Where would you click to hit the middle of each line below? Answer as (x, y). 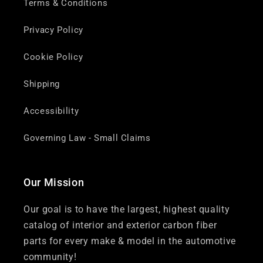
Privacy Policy (53, 30)
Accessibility (51, 111)
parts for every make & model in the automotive (130, 241)
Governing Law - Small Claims (87, 138)
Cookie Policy (53, 57)
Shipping (42, 84)
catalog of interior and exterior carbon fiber (120, 225)
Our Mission (54, 183)
